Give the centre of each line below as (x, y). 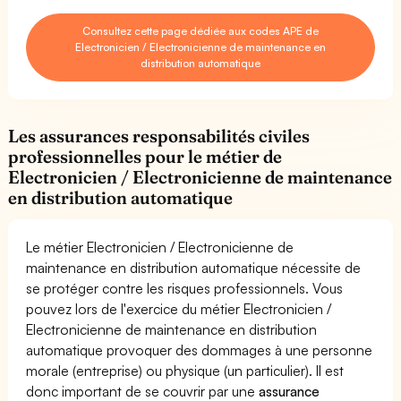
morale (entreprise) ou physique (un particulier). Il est (185, 370)
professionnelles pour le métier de (145, 156)
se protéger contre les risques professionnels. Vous (185, 288)
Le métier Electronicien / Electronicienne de (160, 247)
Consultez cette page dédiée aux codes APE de (200, 30)
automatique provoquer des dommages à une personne (200, 350)
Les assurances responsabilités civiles (159, 136)
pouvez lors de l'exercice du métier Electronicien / (179, 308)
